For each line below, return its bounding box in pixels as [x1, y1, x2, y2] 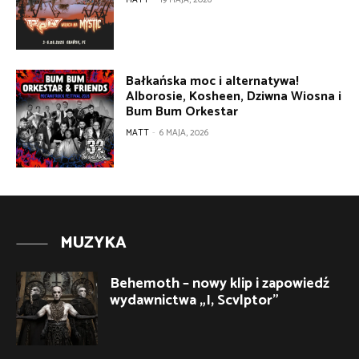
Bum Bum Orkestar [126, 100, 239, 123]
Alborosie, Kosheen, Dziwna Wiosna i [126, 85, 342, 107]
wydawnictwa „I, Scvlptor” [110, 288, 279, 313]
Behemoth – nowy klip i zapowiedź [110, 272, 329, 296]
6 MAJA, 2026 [159, 125, 209, 140]
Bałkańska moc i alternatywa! [126, 70, 300, 92]
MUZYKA [60, 230, 127, 257]
